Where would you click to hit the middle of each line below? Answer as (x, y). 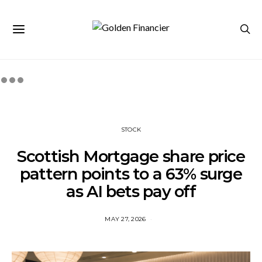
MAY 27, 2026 (125, 219)
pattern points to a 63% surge (131, 174)
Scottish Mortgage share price (131, 156)
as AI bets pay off (131, 192)
